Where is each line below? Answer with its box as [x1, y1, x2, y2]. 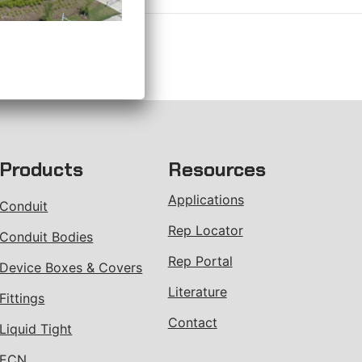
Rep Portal [167, 253, 233, 269]
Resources [167, 157, 266, 182]
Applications [167, 192, 244, 208]
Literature [167, 284, 227, 300]
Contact [167, 314, 217, 330]
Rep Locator [167, 222, 243, 238]
